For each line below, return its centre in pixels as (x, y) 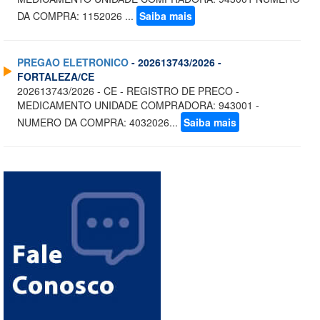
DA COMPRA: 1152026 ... (77, 16)
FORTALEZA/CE (56, 77)
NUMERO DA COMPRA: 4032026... (99, 122)
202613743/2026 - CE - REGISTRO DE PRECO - (128, 91)
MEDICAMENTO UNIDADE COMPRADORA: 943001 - (138, 105)
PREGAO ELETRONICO (73, 62)
